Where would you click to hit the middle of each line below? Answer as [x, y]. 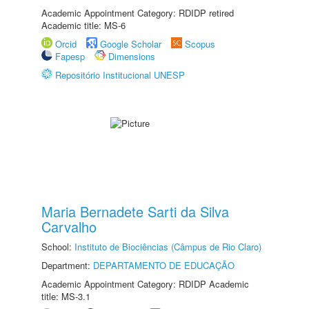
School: [58, 247]
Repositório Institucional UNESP [120, 75]
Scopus [200, 44]
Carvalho [69, 227]
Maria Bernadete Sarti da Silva [135, 211]
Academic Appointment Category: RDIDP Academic [145, 284]
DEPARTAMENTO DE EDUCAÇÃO [164, 265]
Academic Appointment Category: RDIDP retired [138, 13]
